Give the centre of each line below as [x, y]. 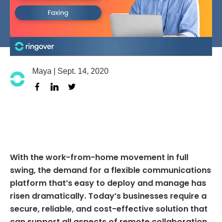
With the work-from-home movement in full [99, 158]
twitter [77, 97]
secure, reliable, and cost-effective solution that [109, 209]
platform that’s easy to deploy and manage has [108, 183]
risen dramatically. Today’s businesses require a [108, 196]
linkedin [63, 97]
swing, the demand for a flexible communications [111, 170]
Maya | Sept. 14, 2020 [70, 71]
